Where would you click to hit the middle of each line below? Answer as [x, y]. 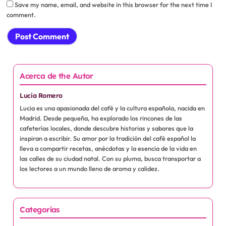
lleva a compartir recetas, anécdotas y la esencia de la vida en [108, 148]
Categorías [40, 209]
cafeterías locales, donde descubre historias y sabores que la [107, 128]
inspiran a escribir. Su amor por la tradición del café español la [108, 138]
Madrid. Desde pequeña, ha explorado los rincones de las [101, 118]
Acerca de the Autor [56, 76]
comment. [21, 14]
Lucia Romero [41, 96]
